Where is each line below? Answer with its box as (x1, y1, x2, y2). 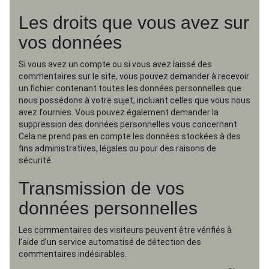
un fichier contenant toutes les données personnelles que (19, 83, 241, 93)
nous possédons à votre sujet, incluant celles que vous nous (19, 95, 250, 105)
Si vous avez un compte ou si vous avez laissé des (19, 59, 212, 69)
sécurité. (19, 156, 53, 165)
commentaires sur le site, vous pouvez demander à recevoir (19, 71, 249, 81)
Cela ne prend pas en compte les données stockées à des (19, 131, 241, 141)
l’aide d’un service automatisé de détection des (19, 237, 201, 247)
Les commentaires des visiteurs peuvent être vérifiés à (19, 225, 232, 235)
